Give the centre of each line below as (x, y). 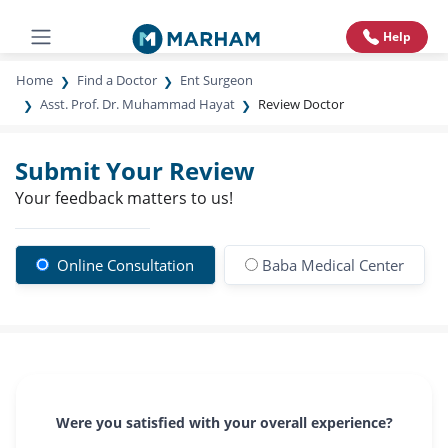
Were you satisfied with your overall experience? (224, 422)
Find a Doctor (116, 80)
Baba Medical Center (332, 265)
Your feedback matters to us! (124, 198)
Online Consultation (124, 265)
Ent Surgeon (217, 80)
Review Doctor (301, 104)
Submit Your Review (135, 170)
